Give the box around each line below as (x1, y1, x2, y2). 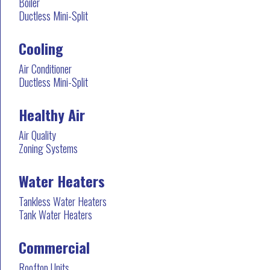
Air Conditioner (19, 60, 72, 77)
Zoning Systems (19, 140, 78, 156)
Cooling (19, 37, 63, 59)
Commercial (19, 236, 90, 258)
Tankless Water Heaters (19, 193, 107, 209)
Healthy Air (19, 103, 85, 125)
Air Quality (19, 127, 56, 143)
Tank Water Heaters (19, 206, 92, 222)
